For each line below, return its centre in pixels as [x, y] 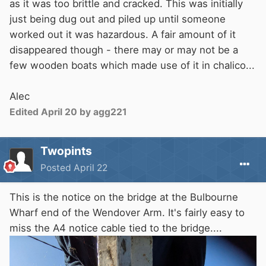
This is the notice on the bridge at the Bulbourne [124, 197]
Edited [25, 112]
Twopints [66, 151]
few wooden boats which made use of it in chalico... [132, 65]
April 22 [91, 167]
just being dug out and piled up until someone [118, 19]
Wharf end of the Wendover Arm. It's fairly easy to [127, 212]
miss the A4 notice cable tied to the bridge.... [116, 228]
